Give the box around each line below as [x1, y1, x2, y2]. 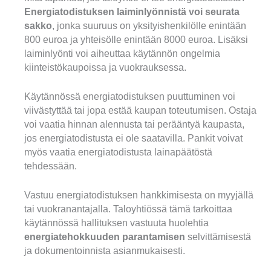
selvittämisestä [185, 231, 251, 242]
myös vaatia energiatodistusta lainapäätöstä [24, 146, 212, 157]
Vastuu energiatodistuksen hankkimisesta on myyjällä [24, 189, 253, 200]
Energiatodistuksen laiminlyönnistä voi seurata [24, 6, 240, 17]
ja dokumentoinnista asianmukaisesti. [24, 245, 185, 256]
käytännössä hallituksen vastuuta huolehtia [24, 217, 209, 228]
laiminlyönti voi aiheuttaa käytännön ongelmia [24, 48, 220, 59]
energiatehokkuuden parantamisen [24, 231, 185, 242]
